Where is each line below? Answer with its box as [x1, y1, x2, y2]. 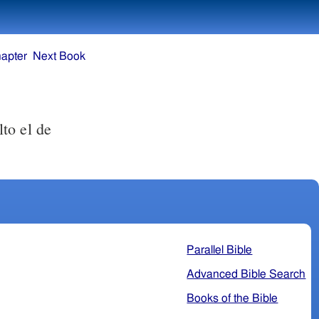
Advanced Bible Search [187, 268, 306, 280]
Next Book [33, 51, 86, 63]
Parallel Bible [187, 244, 253, 256]
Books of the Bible [187, 292, 278, 304]
